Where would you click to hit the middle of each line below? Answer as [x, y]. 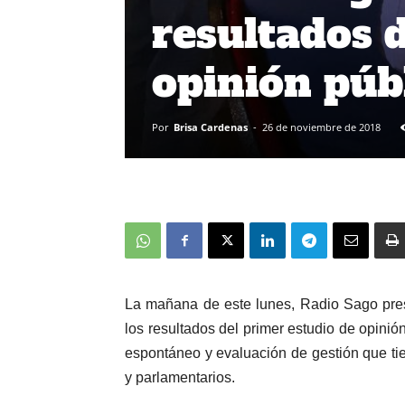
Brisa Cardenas [211, 127]
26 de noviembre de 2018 [321, 127]
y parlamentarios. [180, 377]
